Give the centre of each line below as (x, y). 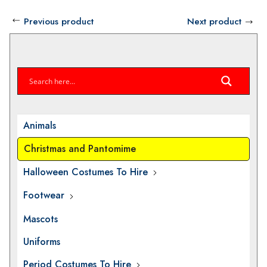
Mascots (40, 219)
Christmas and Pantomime (80, 148)
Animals (39, 125)
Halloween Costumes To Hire (85, 172)
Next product (215, 21)
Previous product (58, 21)
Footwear (44, 195)
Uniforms (41, 241)
